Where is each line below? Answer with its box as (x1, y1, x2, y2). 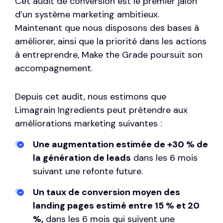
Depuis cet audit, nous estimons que (15, 91, 166, 103)
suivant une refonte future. (33, 165, 143, 178)
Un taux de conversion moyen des (33, 186, 180, 199)
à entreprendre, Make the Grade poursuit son (15, 49, 203, 61)
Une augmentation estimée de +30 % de (33, 138, 208, 151)
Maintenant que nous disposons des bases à (15, 22, 199, 34)
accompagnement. (15, 62, 93, 75)
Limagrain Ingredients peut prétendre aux (15, 104, 188, 116)
